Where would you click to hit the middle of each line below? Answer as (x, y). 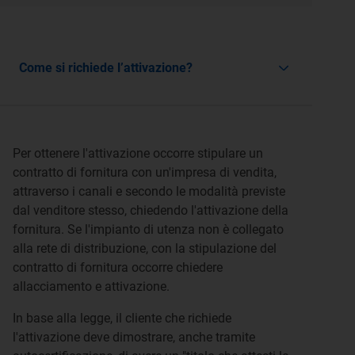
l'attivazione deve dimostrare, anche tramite (134, 337)
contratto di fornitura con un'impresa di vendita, (145, 172)
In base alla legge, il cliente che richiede (122, 318)
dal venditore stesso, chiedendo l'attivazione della (151, 210)
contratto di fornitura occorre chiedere (118, 267)
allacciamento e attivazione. (91, 286)
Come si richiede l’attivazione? (106, 68)
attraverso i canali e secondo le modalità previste (149, 191)
